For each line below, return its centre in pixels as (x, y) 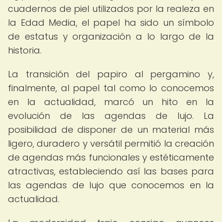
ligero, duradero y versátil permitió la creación (111, 143)
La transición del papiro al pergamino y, (111, 74)
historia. (25, 50)
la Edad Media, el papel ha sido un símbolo (111, 23)
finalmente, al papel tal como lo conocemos (111, 88)
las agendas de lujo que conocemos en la (111, 185)
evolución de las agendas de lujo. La (111, 116)
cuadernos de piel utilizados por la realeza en (111, 9)
